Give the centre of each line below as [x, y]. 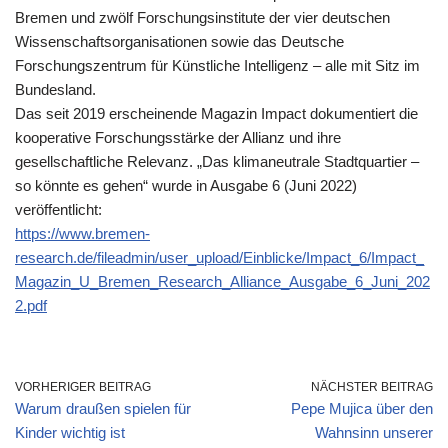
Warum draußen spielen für [103, 408]
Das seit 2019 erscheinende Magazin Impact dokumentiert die [216, 113]
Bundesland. [55, 89]
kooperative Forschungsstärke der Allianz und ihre [178, 137]
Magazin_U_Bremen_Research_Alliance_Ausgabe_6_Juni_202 [222, 281]
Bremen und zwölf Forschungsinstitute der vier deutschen [202, 17]
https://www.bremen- [82, 233]
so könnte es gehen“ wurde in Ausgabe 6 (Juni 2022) [186, 185]
